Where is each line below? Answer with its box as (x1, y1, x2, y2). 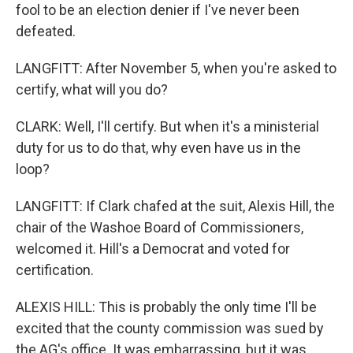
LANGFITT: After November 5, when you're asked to (16, 60, 336, 76)
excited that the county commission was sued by (16, 320, 324, 336)
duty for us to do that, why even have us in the (16, 139, 301, 156)
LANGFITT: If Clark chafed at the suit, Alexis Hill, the (16, 198, 335, 214)
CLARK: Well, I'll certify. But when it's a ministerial (16, 118, 319, 135)
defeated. (16, 23, 76, 39)
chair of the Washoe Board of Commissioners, (16, 219, 303, 236)
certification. (16, 262, 94, 278)
